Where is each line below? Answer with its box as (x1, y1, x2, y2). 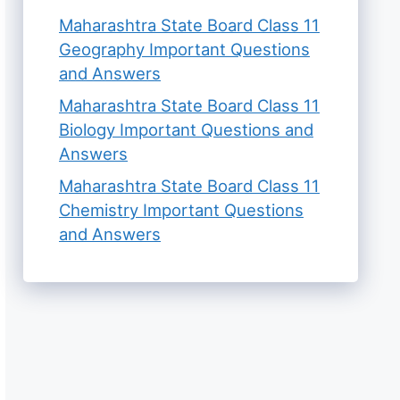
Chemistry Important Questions (59, 200, 304, 221)
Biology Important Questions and (59, 119, 313, 139)
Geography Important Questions (59, 38, 310, 59)
